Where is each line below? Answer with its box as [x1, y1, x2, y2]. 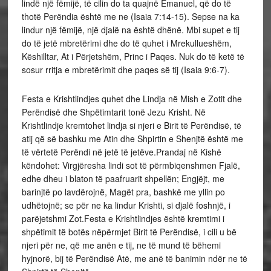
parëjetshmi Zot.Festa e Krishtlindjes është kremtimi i [21, 212, 224, 224]
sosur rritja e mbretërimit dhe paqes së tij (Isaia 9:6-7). [21, 64, 230, 76]
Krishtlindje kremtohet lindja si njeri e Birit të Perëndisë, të [21, 119, 241, 131]
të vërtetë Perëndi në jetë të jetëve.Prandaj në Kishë [21, 146, 221, 158]
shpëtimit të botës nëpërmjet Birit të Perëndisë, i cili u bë [21, 226, 237, 238]
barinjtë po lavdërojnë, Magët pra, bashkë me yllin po [21, 186, 225, 198]
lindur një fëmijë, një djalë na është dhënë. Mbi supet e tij [21, 24, 240, 36]
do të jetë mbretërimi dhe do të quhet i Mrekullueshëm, [21, 37, 232, 49]
